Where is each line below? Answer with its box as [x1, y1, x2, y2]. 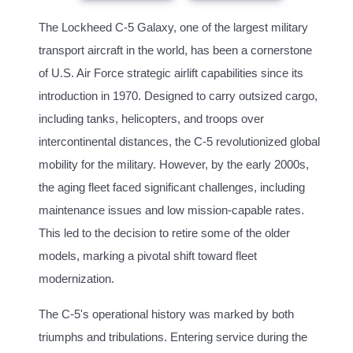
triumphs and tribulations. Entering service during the [39, 331, 307, 344]
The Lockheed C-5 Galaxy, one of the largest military [39, 21, 308, 34]
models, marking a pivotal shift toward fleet [39, 250, 257, 262]
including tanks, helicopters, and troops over [39, 113, 264, 125]
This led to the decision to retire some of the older [39, 227, 290, 240]
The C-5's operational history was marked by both [39, 308, 294, 321]
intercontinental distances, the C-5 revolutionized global [39, 136, 320, 148]
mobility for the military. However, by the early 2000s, [39, 158, 309, 171]
